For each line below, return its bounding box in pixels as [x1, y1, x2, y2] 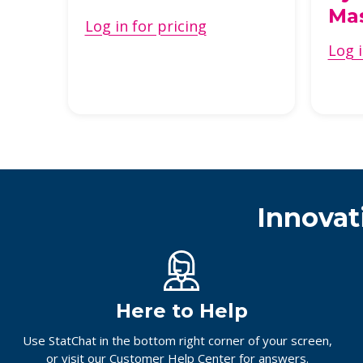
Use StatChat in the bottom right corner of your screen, [23, 332, 332, 349]
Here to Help [115, 299, 248, 323]
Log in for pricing [84, 16, 207, 36]
